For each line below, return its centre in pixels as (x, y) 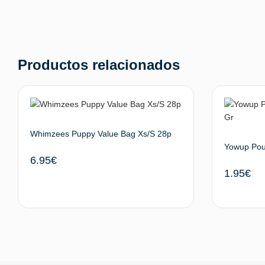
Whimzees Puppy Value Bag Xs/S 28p (101, 133)
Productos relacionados (99, 64)
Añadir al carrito (148, 252)
